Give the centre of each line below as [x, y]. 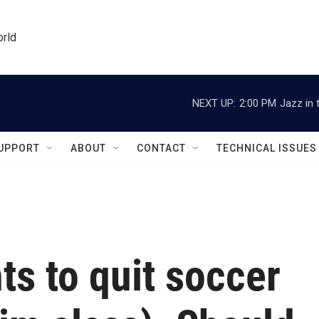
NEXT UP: [214, 103]
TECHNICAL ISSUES [267, 148]
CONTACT [161, 148]
